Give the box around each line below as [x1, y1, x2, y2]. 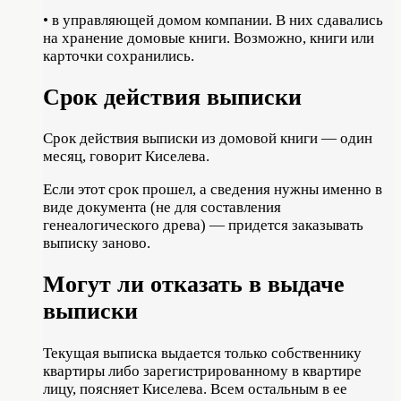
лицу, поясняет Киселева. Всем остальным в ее [43, 380, 347, 397]
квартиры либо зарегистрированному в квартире [43, 362, 362, 380]
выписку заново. [43, 235, 150, 252]
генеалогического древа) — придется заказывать [43, 217, 363, 235]
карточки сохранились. [43, 47, 194, 64]
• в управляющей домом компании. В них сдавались [43, 12, 383, 29]
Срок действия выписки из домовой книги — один [43, 130, 372, 148]
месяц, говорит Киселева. [43, 148, 209, 166]
